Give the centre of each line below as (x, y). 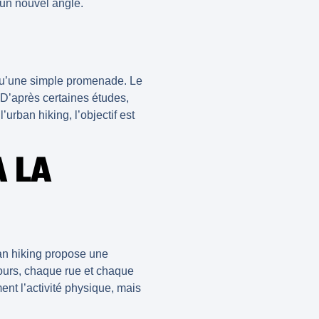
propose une (75, 253)
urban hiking (38, 115)
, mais (126, 288)
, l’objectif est (102, 115)
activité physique (69, 288)
